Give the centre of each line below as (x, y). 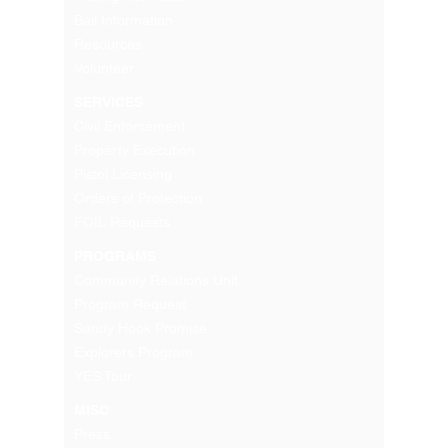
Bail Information (123, 20)
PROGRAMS (115, 256)
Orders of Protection (138, 198)
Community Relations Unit (156, 280)
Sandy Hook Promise (140, 328)
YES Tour (103, 376)
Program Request (130, 304)
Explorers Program (133, 352)
